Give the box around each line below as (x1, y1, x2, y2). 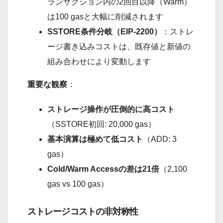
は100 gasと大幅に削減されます (47, 12, 163, 21)
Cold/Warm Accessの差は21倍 (47, 165, 159, 174)
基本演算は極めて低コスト (47, 135, 143, 144)
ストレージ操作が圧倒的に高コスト (47, 105, 175, 114)
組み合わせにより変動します (47, 57, 151, 66)
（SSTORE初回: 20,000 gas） (47, 120, 156, 129)
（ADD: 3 (143, 135, 177, 144)
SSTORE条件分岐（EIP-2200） (47, 27, 162, 36)
